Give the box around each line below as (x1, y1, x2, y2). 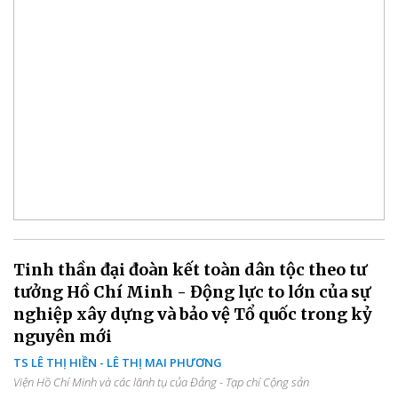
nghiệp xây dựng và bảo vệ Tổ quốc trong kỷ (13, 303, 372, 324)
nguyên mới (13, 325, 112, 346)
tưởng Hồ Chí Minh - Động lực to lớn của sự (13, 281, 370, 302)
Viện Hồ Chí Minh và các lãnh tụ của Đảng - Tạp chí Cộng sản (13, 373, 309, 390)
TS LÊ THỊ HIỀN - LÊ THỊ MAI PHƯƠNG (13, 354, 222, 370)
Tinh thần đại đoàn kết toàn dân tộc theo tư (13, 259, 367, 280)
